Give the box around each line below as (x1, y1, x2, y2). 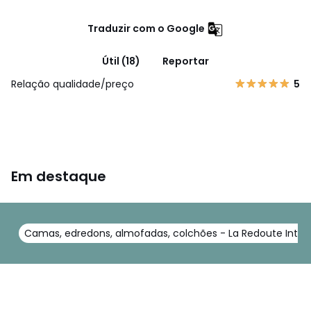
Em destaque (11, 166, 106, 186)
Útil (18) (102, 53, 140, 68)
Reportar (162, 53, 209, 68)
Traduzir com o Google (87, 21, 205, 35)
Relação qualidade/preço (11, 76, 134, 91)
